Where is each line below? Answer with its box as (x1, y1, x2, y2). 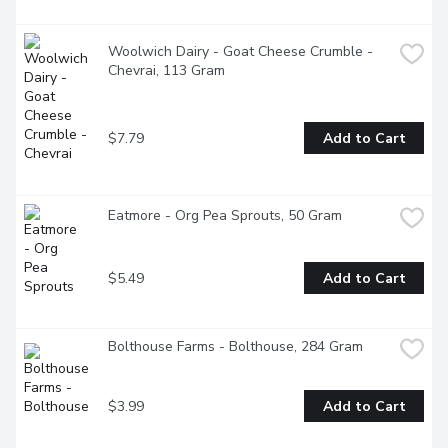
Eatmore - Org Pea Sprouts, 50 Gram (108, 205, 342, 225)
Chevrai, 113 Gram (108, 61, 225, 80)
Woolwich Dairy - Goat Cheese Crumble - (108, 42, 373, 61)
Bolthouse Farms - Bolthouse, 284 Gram (108, 337, 363, 356)
